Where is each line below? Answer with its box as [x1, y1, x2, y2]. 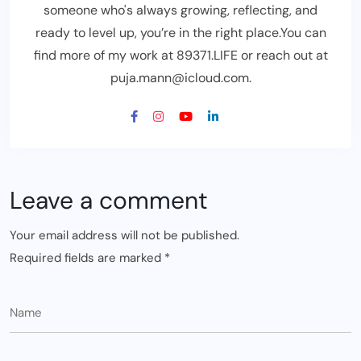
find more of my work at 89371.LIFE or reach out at [33, 46, 328, 64]
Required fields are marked [10, 249, 164, 266]
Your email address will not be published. [10, 226, 239, 243]
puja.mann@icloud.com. [110, 68, 251, 86]
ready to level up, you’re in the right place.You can [35, 23, 326, 41]
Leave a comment [10, 184, 208, 216]
